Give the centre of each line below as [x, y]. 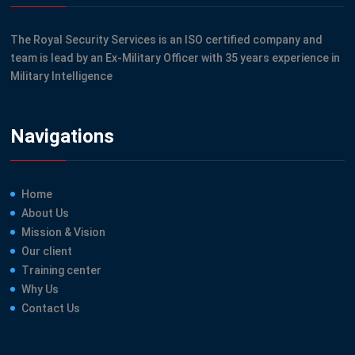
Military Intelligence [62, 76]
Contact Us [51, 308]
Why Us [40, 289]
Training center [62, 270]
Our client [47, 251]
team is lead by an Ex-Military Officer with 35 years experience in [176, 58]
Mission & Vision [64, 232]
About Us [46, 213]
